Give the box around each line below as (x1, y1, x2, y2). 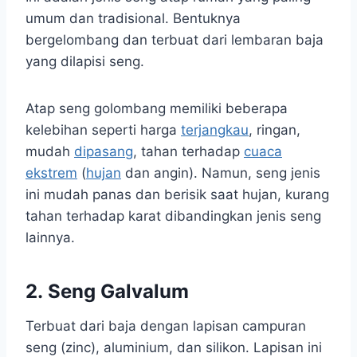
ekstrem (25, 165, 77, 182)
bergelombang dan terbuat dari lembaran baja (25, 32, 324, 49)
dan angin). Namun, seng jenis (121, 165, 320, 182)
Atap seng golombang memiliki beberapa (25, 100, 288, 117)
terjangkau (181, 122, 249, 139)
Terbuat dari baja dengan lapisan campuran (25, 318, 306, 335)
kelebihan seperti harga (25, 122, 181, 139)
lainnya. (25, 229, 75, 246)
